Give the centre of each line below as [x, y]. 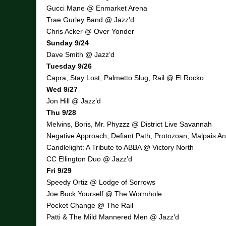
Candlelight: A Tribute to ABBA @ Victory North [120, 148]
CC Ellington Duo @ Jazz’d [89, 159]
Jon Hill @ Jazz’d [74, 101]
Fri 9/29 [59, 171]
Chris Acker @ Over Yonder [90, 32]
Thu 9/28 [61, 113]
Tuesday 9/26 [69, 66]
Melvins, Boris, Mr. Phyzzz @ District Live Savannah [129, 124]
